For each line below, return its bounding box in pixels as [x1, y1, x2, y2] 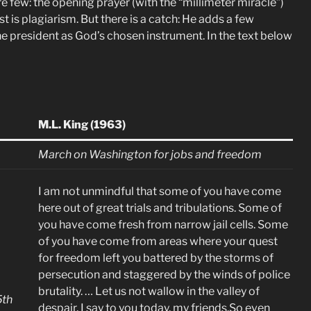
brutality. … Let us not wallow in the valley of [38, 285, 260, 298]
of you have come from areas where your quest [38, 235, 278, 248]
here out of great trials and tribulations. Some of [38, 201, 282, 215]
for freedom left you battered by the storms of [38, 251, 274, 264]
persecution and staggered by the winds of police [38, 268, 290, 281]
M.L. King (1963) [38, 118, 126, 131]
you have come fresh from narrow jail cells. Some [38, 218, 288, 231]
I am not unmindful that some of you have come [38, 185, 281, 198]
